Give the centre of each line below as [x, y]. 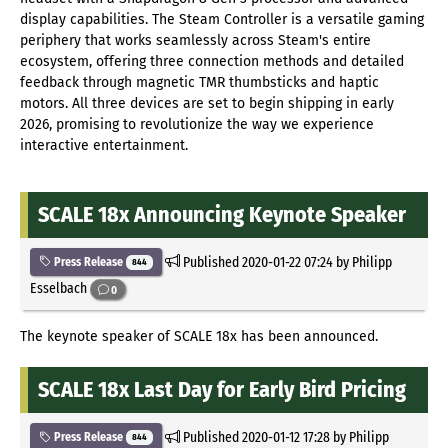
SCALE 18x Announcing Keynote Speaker [222, 214]
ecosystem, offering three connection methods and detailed [212, 61]
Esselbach [60, 288]
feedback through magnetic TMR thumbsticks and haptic [199, 82]
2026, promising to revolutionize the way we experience [197, 124]
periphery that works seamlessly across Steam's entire [195, 40]
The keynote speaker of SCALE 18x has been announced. [199, 337]
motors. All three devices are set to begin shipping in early [207, 103]
